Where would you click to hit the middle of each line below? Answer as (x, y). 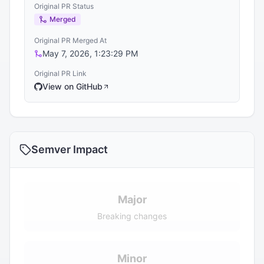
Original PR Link (60, 73)
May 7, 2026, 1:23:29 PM (90, 53)
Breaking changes (132, 216)
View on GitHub (72, 86)
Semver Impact (70, 149)
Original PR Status (64, 6)
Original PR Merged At (70, 40)
